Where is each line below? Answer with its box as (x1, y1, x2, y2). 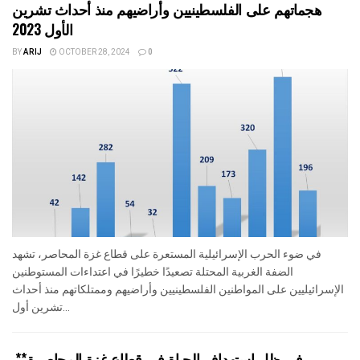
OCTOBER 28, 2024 (57, 47, 130, 59)
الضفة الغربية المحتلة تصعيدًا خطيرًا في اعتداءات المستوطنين (12, 265, 293, 279)
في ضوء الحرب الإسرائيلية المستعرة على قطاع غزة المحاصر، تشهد (12, 247, 321, 261)
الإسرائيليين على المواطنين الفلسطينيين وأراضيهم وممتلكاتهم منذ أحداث (12, 283, 344, 297)
